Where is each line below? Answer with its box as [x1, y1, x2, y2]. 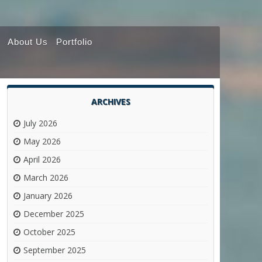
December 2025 [23, 208, 84, 220]
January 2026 [23, 190, 73, 202]
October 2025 [23, 226, 75, 238]
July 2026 [23, 118, 57, 129]
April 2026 [23, 154, 61, 166]
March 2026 [23, 172, 68, 184]
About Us [8, 37, 48, 47]
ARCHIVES [91, 96, 130, 108]
